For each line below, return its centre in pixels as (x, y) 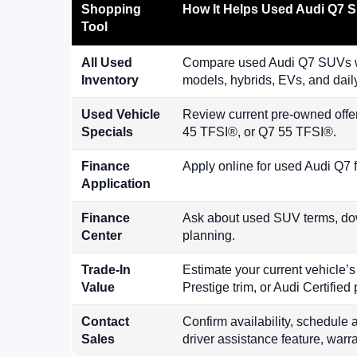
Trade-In (106, 270)
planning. (209, 236)
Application (116, 184)
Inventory (110, 80)
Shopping (111, 10)
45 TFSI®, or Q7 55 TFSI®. (259, 132)
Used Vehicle (121, 115)
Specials (107, 132)
